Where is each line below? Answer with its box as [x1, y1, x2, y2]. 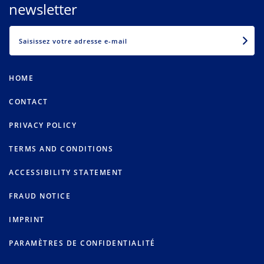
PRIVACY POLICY [9, 120, 77, 131]
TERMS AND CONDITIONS [9, 144, 113, 154]
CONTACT [9, 97, 48, 107]
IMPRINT [9, 214, 45, 225]
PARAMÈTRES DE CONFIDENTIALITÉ [9, 238, 156, 249]
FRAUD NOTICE [9, 191, 71, 202]
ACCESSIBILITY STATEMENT [9, 167, 123, 178]
